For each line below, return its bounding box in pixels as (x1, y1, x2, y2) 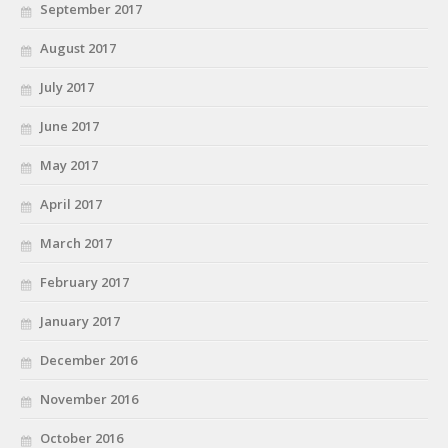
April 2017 (40, 195, 102, 214)
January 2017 (40, 312, 120, 331)
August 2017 (40, 39, 116, 58)
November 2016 (40, 390, 138, 409)
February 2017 (40, 273, 129, 292)
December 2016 (40, 351, 137, 370)
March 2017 (40, 234, 112, 253)
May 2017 (40, 156, 98, 175)
